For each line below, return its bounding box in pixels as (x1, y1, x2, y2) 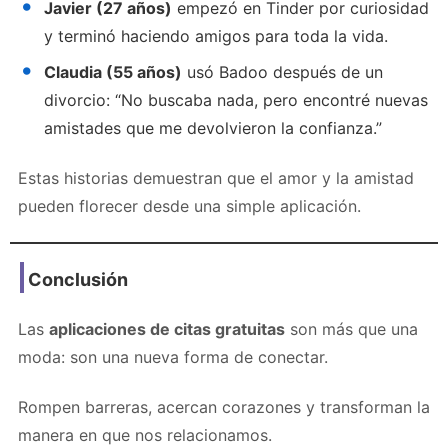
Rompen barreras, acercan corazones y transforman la (18, 396, 430, 417)
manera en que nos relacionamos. (18, 424, 272, 445)
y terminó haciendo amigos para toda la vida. (44, 25, 388, 46)
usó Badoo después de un (182, 61, 383, 82)
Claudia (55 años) (44, 61, 182, 82)
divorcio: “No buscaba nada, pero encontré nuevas (44, 89, 428, 110)
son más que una (285, 318, 418, 339)
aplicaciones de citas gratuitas (49, 318, 285, 339)
